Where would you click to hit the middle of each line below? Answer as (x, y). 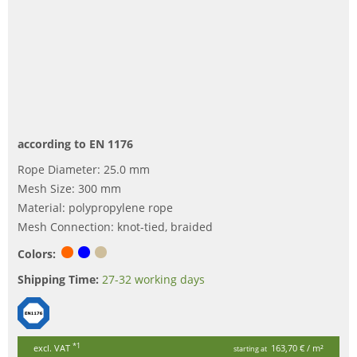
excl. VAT (53, 348)
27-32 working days (153, 280)
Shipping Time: (58, 280)
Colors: (37, 254)
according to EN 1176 (75, 144)
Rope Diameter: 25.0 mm (84, 170)
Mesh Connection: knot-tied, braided (115, 227)
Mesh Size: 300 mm (69, 189)
